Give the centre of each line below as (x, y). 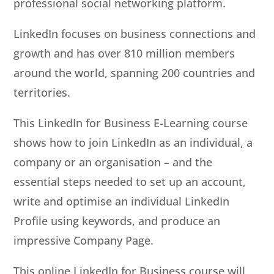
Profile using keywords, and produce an (117, 220)
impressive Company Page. (84, 240)
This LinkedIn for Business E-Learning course (131, 123)
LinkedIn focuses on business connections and (135, 33)
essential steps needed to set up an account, (130, 181)
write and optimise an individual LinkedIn (122, 201)
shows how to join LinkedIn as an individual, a (133, 142)
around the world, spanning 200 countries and (135, 72)
